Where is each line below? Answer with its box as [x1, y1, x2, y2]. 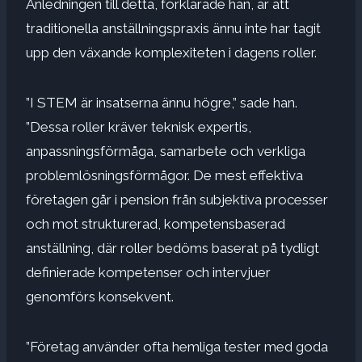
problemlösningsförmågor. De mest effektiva [26, 166, 303, 183]
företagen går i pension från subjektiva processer [26, 191, 328, 208]
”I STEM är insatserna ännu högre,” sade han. [26, 94, 297, 111]
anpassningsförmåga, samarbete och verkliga [26, 142, 305, 159]
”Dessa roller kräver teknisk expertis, [26, 118, 251, 135]
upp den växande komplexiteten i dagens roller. [26, 44, 317, 61]
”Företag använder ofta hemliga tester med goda [26, 338, 328, 355]
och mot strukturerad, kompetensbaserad [26, 215, 285, 232]
